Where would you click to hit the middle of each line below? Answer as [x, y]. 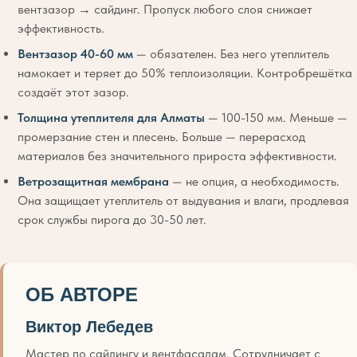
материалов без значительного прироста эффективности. [177, 155]
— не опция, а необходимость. [254, 181]
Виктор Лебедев [89, 326]
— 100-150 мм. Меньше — [276, 117]
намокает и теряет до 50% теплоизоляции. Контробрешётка [185, 73]
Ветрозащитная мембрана [93, 181]
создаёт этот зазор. [73, 92]
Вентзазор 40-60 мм [75, 53]
